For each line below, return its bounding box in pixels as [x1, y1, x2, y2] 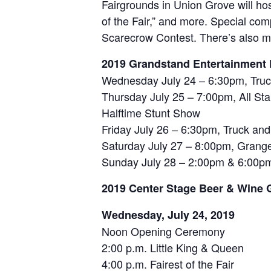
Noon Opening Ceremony [101, 223, 225, 240]
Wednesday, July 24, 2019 [101, 207, 235, 223]
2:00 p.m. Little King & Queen [101, 240, 244, 256]
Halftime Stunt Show [101, 105, 200, 121]
